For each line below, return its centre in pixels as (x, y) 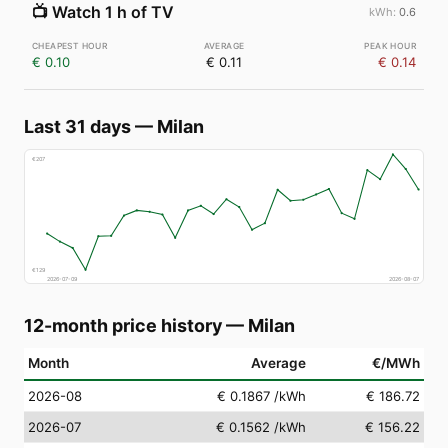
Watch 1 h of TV (113, 12)
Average (278, 362)
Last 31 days (77, 126)
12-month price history (123, 325)
